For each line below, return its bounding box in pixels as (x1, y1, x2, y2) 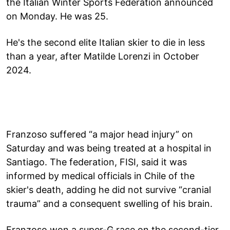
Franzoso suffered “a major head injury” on (6, 128, 193, 140)
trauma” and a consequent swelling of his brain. (6, 198, 213, 209)
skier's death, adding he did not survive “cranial (6, 184, 211, 195)
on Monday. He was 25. (6, 10, 108, 22)
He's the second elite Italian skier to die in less (6, 36, 205, 48)
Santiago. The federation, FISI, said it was (6, 156, 187, 167)
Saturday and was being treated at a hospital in (6, 142, 212, 154)
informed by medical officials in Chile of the (6, 170, 195, 181)
